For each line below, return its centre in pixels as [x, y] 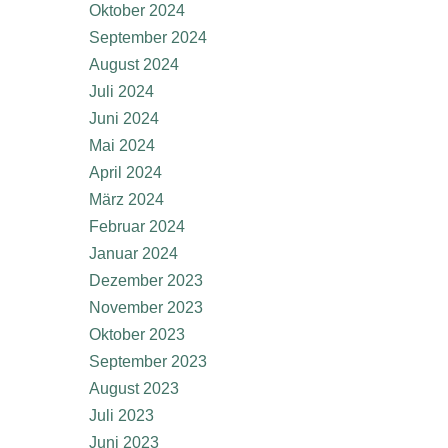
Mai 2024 [122, 145]
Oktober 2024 [137, 10]
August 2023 [134, 388]
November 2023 [146, 307]
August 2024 [134, 64]
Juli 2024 [121, 91]
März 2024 [126, 199]
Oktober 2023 [137, 334]
